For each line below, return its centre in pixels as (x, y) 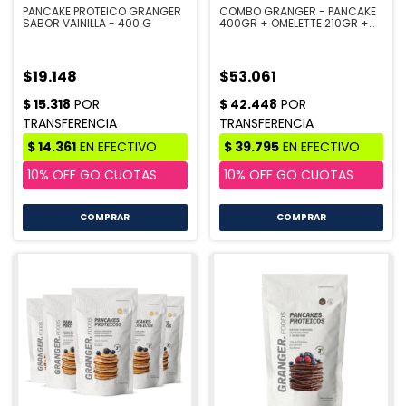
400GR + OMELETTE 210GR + (294, 23)
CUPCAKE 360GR (264, 34)
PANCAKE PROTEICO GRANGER (102, 11)
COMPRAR (105, 217)
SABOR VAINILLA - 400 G (87, 23)
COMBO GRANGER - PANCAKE (297, 11)
